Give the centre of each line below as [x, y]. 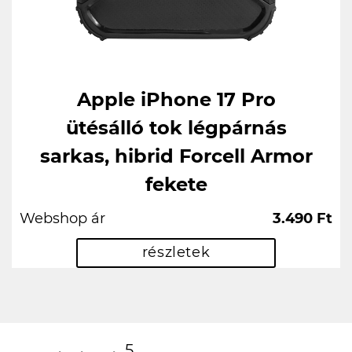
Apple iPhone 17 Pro [176, 99]
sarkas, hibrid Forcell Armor [176, 156]
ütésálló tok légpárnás [176, 127]
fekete [176, 184]
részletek [176, 252]
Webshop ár [62, 218]
